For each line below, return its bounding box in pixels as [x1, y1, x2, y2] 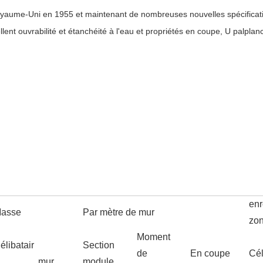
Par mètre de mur [83, 207, 154, 218]
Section [83, 240, 114, 251]
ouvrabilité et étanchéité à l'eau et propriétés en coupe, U [18, 26, 231, 36]
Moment [137, 232, 170, 242]
